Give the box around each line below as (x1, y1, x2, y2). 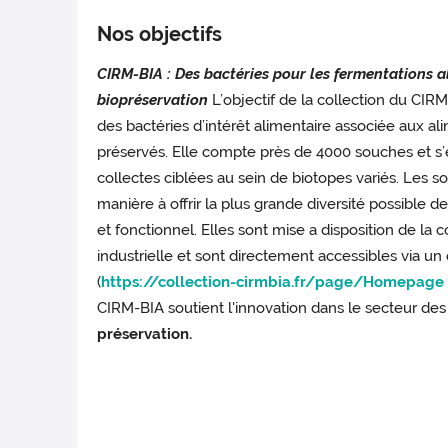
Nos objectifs (97, 22, 223, 47)
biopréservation (97, 91, 213, 110)
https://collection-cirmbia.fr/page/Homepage (101, 273, 445, 292)
